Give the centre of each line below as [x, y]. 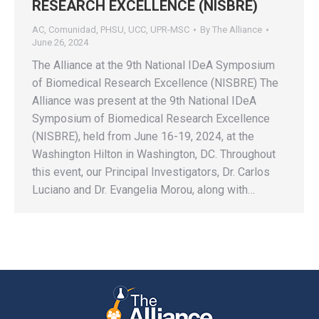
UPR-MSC [170, 29]
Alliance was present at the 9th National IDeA [144, 100]
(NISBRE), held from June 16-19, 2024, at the [143, 136]
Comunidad [72, 29]
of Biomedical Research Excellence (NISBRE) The [155, 83]
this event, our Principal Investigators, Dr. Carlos [151, 172]
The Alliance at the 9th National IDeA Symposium [153, 65]
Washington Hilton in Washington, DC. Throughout [154, 154]
